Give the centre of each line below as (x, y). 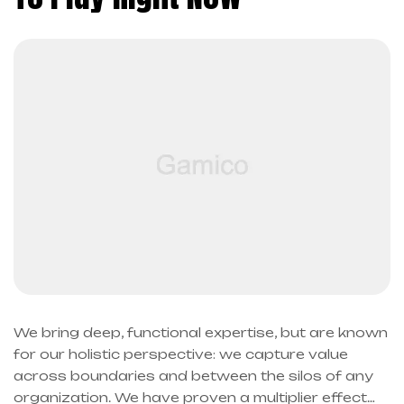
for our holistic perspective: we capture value (181, 354)
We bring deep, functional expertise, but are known (201, 333)
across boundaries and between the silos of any (193, 376)
